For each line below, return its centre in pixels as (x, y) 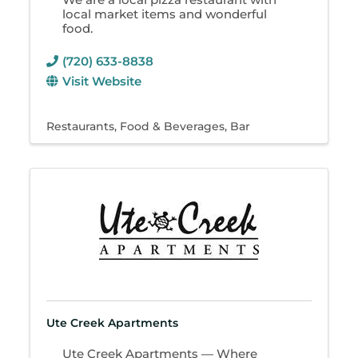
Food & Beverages (173, 126)
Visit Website (102, 81)
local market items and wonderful (165, 14)
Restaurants (81, 126)
